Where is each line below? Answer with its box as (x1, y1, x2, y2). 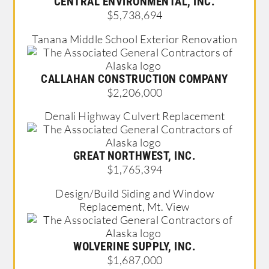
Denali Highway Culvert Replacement (44, 109, 225, 123)
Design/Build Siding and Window (55, 186, 214, 200)
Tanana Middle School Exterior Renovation (32, 32, 237, 46)
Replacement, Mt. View (79, 199, 190, 213)
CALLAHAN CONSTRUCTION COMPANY (41, 71, 228, 86)
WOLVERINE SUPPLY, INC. (73, 239, 196, 253)
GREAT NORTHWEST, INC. (73, 149, 196, 163)
